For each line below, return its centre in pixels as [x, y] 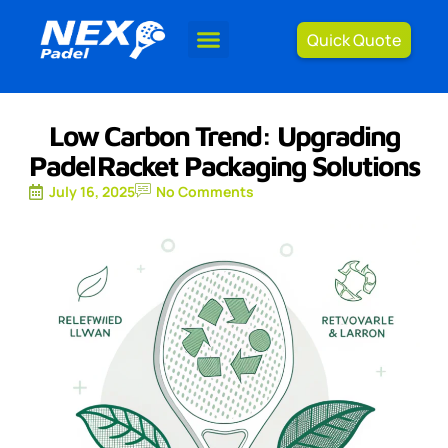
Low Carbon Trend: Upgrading [224, 135]
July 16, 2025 [92, 191]
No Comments [205, 191]
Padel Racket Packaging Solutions [224, 165]
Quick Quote [354, 39]
